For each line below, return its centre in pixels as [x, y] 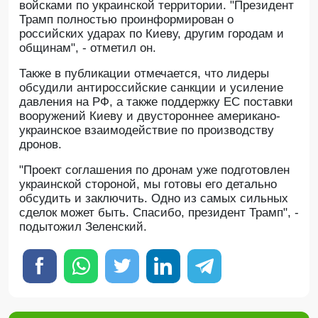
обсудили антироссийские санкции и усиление [151, 88]
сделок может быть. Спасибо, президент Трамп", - [159, 213]
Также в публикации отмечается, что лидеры [144, 73]
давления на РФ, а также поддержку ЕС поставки [156, 102]
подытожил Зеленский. [83, 227]
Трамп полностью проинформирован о [126, 20]
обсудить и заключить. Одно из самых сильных [154, 198]
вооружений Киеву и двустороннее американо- [150, 116]
